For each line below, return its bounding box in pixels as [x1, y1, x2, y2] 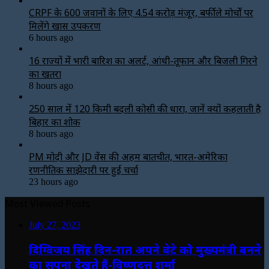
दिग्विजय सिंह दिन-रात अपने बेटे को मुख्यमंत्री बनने [29, 241, 261, 257]
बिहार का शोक [29, 115, 80, 128]
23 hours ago [29, 176, 78, 187]
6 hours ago [29, 32, 73, 43]
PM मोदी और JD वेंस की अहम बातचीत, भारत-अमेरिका [29, 150, 228, 163]
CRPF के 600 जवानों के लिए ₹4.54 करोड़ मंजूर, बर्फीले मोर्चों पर [29, 5, 253, 19]
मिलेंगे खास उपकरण [29, 19, 101, 32]
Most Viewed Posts [5, 196, 90, 210]
